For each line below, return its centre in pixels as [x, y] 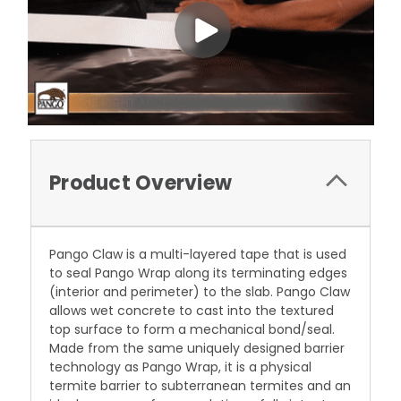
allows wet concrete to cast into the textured [192, 311]
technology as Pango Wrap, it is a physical [180, 367]
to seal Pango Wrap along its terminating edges [198, 273]
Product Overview [141, 183]
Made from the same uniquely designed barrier [197, 349]
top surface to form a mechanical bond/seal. [192, 330]
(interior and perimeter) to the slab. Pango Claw [200, 292]
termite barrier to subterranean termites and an [200, 386]
